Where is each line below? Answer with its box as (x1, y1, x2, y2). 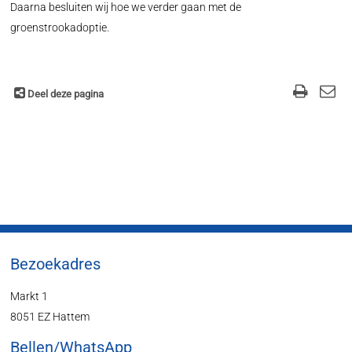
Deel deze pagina (27, 88, 104, 100)
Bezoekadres (10, 255, 101, 273)
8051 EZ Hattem (10, 310, 90, 323)
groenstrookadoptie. (10, 21, 110, 34)
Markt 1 (10, 290, 49, 302)
